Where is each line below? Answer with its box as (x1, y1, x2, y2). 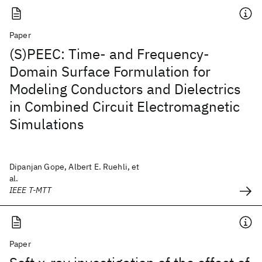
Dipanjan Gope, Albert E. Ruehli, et (9, 161, 140, 172)
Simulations (9, 115, 84, 133)
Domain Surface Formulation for (9, 62, 211, 81)
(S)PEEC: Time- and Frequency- (9, 44, 209, 63)
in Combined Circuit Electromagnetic (9, 97, 240, 116)
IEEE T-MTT (9, 185, 52, 195)
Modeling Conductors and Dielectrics (9, 80, 241, 98)
